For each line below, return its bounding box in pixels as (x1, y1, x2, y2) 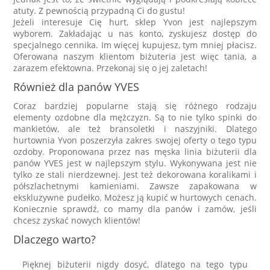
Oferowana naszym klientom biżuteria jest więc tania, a (13, 50, 257, 62)
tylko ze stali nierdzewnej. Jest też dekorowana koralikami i (13, 168, 257, 180)
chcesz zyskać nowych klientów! (13, 214, 141, 226)
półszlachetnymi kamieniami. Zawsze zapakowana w (13, 180, 257, 192)
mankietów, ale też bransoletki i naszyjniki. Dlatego (13, 122, 257, 134)
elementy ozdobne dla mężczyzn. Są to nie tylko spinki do (13, 111, 257, 123)
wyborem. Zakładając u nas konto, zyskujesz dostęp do (13, 27, 257, 39)
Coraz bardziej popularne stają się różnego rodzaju (13, 99, 257, 111)
